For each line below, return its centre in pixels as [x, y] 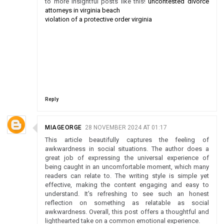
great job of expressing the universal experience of [127, 158]
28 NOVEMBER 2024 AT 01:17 [126, 127]
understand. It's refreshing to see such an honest [127, 194]
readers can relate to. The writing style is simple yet [127, 176]
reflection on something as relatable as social [127, 203]
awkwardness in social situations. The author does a [127, 149]
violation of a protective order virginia [99, 19]
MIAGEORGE [63, 127]
